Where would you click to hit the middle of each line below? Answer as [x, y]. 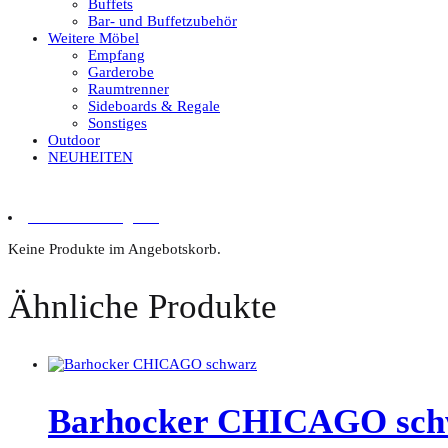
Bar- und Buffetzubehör [162, 21]
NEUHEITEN [90, 157]
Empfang [116, 55]
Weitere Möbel [93, 38]
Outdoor [74, 140]
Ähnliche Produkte [142, 307]
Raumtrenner [128, 89]
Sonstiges [117, 123]
